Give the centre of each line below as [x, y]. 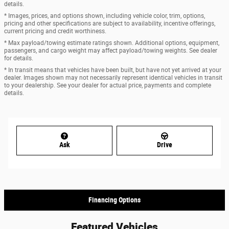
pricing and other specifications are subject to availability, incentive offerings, [110, 23]
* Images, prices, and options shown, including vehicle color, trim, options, [105, 16]
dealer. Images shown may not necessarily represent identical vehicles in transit [113, 77]
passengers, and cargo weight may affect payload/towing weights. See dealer [111, 50]
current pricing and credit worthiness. [55, 31]
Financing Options [114, 200]
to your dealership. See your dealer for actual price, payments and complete [108, 85]
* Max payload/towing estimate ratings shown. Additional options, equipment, [112, 43]
